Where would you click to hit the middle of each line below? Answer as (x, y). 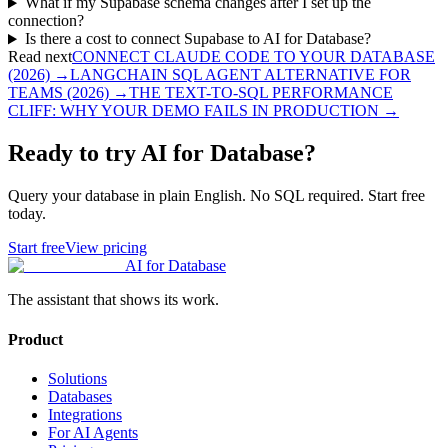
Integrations (85, 414)
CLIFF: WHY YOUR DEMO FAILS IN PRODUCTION (193, 111)
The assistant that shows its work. (113, 300)
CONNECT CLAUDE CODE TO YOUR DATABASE (253, 57)
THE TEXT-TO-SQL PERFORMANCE (261, 93)
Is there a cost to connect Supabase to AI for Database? (197, 39)
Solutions (77, 378)
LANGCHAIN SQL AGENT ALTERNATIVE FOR (240, 75)
